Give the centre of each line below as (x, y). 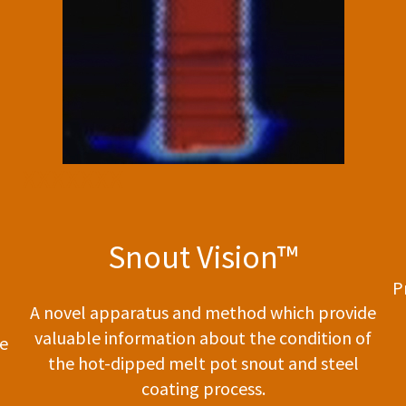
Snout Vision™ (203, 257)
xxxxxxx (73, 176)
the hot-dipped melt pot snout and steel (203, 363)
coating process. (203, 389)
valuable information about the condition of (203, 338)
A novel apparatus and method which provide (203, 313)
